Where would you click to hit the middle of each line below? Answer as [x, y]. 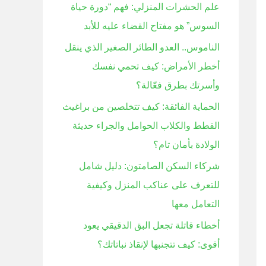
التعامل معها [196, 204]
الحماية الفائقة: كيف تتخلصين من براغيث [141, 107]
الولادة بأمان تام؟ [186, 145]
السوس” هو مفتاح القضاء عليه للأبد [152, 26]
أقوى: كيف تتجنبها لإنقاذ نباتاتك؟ [159, 244]
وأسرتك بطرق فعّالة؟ [178, 85]
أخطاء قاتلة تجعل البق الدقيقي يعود [151, 225]
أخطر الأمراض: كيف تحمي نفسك [156, 66]
